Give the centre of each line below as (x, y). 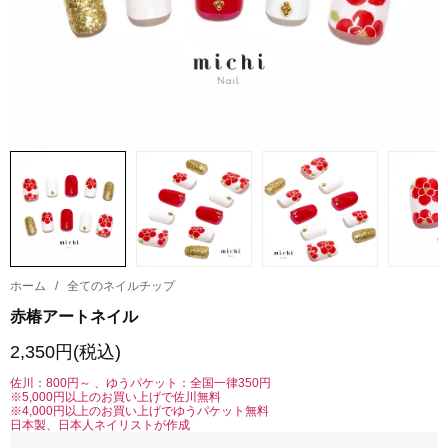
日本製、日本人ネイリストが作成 (100, 425)
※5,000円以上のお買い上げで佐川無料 (115, 397)
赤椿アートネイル (74, 317)
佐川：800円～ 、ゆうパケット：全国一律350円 (140, 383)
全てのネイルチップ (121, 286)
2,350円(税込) (65, 352)
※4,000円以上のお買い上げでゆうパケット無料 (139, 411)
